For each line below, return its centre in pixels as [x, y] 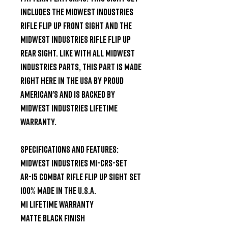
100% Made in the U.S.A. [58, 190]
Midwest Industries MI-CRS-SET [74, 163]
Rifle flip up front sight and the [76, 25]
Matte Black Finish [53, 218]
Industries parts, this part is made [81, 66]
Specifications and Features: [69, 149]
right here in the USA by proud [72, 80]
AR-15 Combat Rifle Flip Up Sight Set [81, 176]
